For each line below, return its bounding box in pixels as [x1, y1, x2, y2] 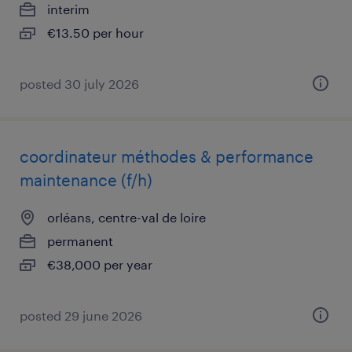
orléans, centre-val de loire [47, 210, 206, 225]
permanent [47, 233, 113, 248]
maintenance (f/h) [20, 170, 152, 189]
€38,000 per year [47, 257, 152, 272]
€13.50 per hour [47, 25, 144, 40]
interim [47, 2, 90, 16]
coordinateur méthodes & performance [20, 147, 313, 166]
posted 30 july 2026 [20, 76, 139, 91]
